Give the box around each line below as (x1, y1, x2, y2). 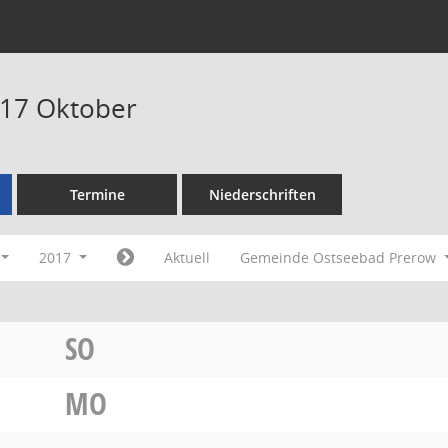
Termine (69, 185, 125, 204)
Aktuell (163, 248, 210, 267)
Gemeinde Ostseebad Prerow (239, 248, 440, 267)
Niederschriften (208, 185, 316, 204)
